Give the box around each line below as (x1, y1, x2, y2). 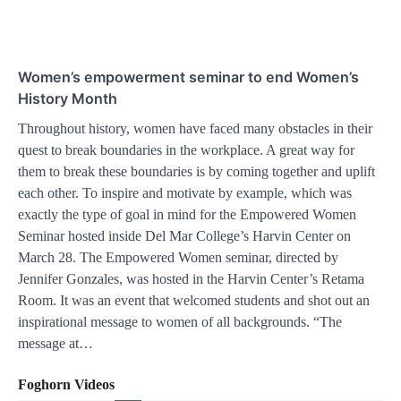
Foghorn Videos (18, 376, 115, 392)
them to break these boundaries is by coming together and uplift (18, 163, 375, 179)
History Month (18, 89, 117, 107)
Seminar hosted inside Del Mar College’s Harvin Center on (18, 227, 351, 243)
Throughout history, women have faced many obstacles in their (18, 120, 372, 136)
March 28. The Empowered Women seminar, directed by (18, 249, 338, 265)
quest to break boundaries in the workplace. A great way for (18, 141, 354, 158)
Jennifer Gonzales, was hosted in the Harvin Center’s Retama (18, 270, 364, 286)
